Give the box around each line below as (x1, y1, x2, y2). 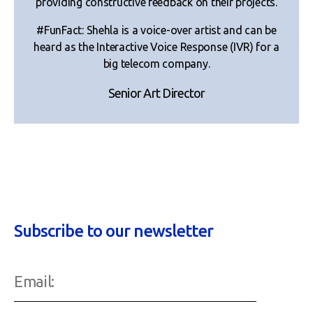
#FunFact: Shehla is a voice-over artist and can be (36, 23, 277, 36)
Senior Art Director (108, 85, 205, 100)
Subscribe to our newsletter (14, 221, 214, 240)
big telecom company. (103, 57, 210, 70)
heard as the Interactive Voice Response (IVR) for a (33, 40, 280, 53)
